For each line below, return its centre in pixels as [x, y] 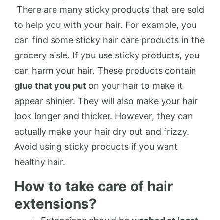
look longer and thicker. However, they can [104, 116]
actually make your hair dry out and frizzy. [102, 131]
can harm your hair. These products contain [105, 70]
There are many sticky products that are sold [109, 10]
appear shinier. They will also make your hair [106, 101]
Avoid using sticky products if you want [96, 147]
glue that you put [51, 86]
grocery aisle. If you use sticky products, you [107, 55]
